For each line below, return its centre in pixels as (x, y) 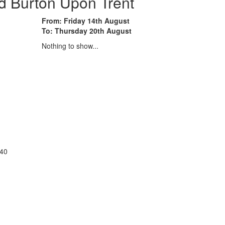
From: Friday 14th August (86, 20)
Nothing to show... (70, 45)
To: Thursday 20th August (87, 30)
